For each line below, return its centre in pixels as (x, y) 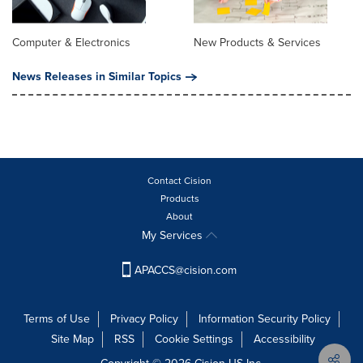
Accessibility (284, 340)
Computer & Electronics (71, 42)
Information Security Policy (265, 319)
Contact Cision (179, 180)
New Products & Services (257, 42)
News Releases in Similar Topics (97, 76)
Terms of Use (57, 319)
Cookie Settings (194, 340)
